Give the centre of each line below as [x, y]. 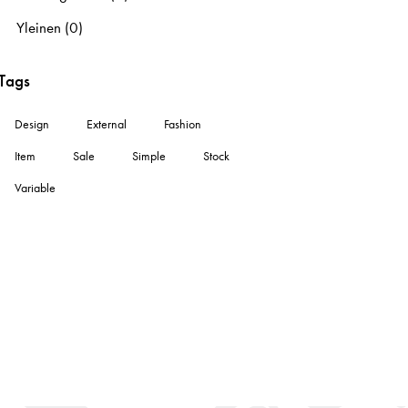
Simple [149, 156]
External [107, 124]
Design [32, 124]
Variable [36, 188]
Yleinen [39, 27]
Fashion [183, 124]
